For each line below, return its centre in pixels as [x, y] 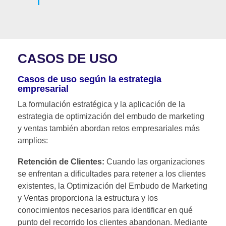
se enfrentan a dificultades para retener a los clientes [112, 174]
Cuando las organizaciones [155, 162]
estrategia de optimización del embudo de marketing [111, 116]
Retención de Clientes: [61, 162]
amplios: [33, 140]
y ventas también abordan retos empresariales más [109, 128]
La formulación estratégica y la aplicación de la [101, 104]
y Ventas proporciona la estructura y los [88, 198]
